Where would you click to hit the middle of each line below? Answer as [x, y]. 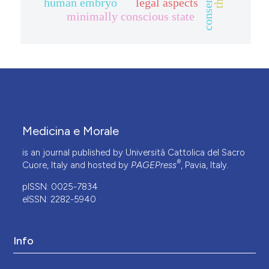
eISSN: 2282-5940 [59, 199]
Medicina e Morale [71, 131]
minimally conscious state [130, 16]
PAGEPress [154, 165]
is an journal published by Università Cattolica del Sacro [134, 153]
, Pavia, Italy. [205, 165]
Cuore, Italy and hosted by [77, 165]
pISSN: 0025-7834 [60, 187]
